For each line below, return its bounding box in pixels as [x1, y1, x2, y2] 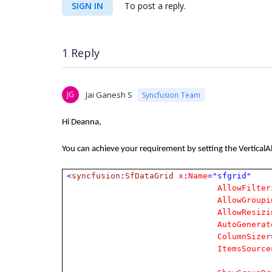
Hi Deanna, [62, 118, 101, 127]
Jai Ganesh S [86, 89, 132, 100]
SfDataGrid [125, 171, 174, 180]
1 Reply [62, 46, 100, 60]
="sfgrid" [208, 171, 252, 180]
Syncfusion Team [142, 89, 200, 100]
